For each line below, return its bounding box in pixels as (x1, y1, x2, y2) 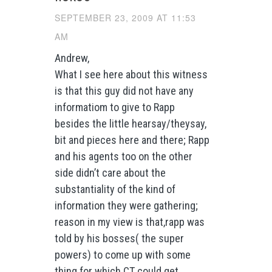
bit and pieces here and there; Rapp (54, 134, 209, 147)
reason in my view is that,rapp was (54, 216, 205, 229)
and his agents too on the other (54, 150, 192, 163)
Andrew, (54, 52, 89, 65)
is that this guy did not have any (54, 84, 194, 98)
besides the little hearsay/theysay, (54, 117, 206, 131)
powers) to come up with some (54, 248, 191, 262)
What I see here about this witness (54, 68, 208, 81)
